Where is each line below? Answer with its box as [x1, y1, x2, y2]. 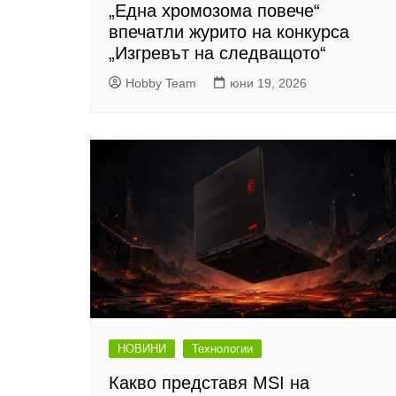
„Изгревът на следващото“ [109, 42, 326, 63]
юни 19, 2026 [230, 75, 307, 90]
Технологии [192, 342, 253, 356]
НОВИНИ [118, 342, 166, 356]
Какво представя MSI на [109, 373, 309, 393]
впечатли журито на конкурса [109, 21, 349, 42]
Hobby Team [126, 75, 196, 90]
